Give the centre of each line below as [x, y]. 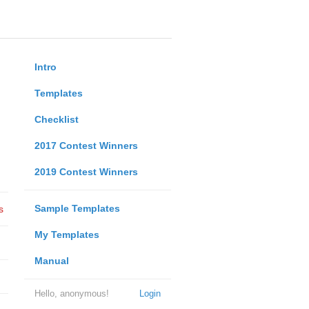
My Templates [67, 235]
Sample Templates [77, 208]
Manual [51, 261]
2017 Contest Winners [86, 146]
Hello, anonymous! [71, 293]
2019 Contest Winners [86, 172]
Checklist [56, 119]
